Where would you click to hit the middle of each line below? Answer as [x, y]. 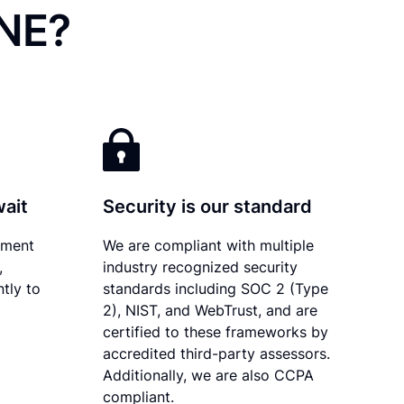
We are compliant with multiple [209, 245]
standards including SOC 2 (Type [216, 288]
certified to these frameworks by [216, 331]
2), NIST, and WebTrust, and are [211, 310]
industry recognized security [201, 266]
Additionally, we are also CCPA [209, 375]
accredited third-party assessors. [217, 353]
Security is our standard [208, 206]
